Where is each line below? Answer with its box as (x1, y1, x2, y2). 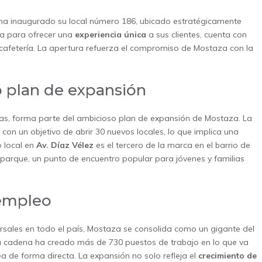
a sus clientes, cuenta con (146, 29, 247, 40)
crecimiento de (198, 250, 257, 261)
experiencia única (75, 29, 146, 40)
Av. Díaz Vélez (36, 140, 94, 150)
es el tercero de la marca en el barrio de (94, 140, 250, 150)
